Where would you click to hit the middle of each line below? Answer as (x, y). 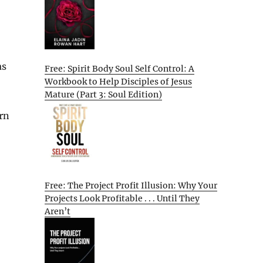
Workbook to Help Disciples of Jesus (118, 82)
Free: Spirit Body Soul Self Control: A (119, 69)
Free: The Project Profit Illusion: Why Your (131, 185)
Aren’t (58, 211)
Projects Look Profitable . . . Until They (122, 198)
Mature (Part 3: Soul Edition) (103, 95)
